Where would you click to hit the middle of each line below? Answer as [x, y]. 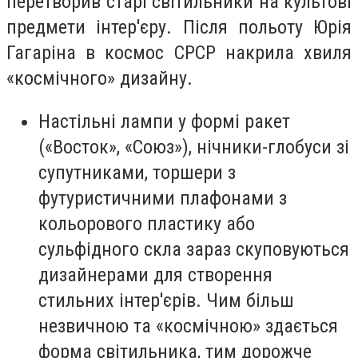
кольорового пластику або [147, 223]
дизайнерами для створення [155, 274]
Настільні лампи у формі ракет [164, 121]
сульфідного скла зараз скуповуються [194, 249]
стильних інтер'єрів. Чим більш [166, 300]
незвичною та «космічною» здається [188, 326]
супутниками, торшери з [137, 172]
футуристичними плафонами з [163, 198]
